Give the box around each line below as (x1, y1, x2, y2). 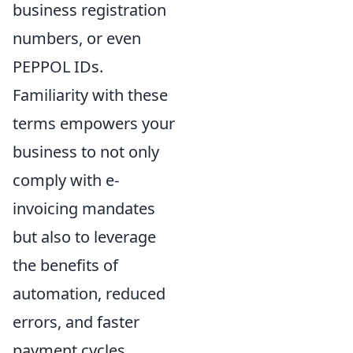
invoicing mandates (13, 197, 155, 219)
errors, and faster (13, 310, 139, 333)
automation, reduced (13, 282, 165, 304)
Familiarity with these (13, 84, 168, 106)
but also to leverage (13, 225, 156, 247)
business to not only (13, 140, 159, 162)
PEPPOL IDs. (13, 55, 103, 77)
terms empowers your (13, 112, 175, 134)
